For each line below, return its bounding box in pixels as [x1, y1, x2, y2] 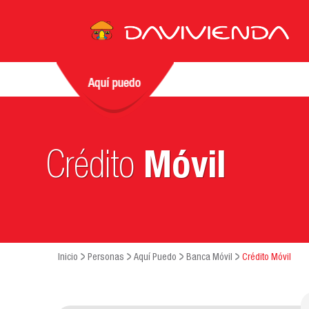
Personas [88, 253, 124, 263]
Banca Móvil [186, 253, 232, 263]
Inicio [58, 253, 78, 263]
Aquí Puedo [134, 253, 177, 263]
